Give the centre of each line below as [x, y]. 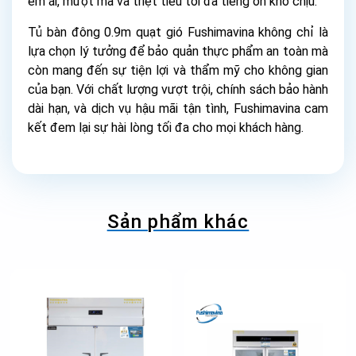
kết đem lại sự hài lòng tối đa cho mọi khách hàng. [166, 127]
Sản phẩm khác [178, 221]
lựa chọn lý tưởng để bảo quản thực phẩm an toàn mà [178, 51]
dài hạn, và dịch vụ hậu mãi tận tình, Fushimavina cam [178, 108]
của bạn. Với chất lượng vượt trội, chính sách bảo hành [178, 89]
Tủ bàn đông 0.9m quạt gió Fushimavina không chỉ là [178, 32]
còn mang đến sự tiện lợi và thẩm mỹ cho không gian [178, 70]
